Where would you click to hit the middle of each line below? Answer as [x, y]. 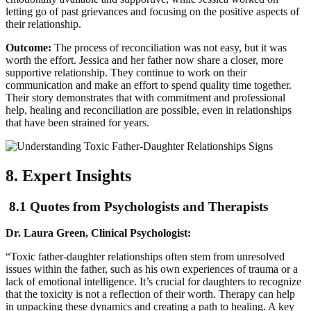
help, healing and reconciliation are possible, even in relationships [149, 110]
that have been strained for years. [77, 122]
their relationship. [43, 24]
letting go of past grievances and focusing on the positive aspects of [152, 11]
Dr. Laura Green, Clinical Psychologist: [100, 233]
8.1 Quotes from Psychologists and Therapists [137, 206]
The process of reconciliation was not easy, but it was [169, 47]
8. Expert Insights [68, 175]
